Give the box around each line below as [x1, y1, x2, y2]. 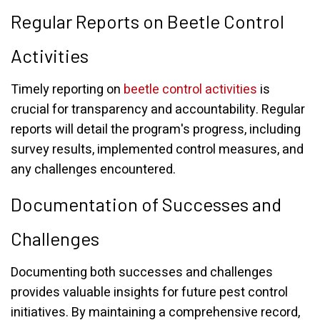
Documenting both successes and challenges [11, 263, 273, 282]
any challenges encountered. [11, 160, 176, 179]
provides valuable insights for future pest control [11, 283, 288, 302]
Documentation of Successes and [11, 193, 281, 215]
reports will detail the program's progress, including [11, 120, 301, 139]
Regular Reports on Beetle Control [11, 10, 284, 32]
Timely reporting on [11, 80, 124, 99]
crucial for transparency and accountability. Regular [11, 100, 305, 119]
